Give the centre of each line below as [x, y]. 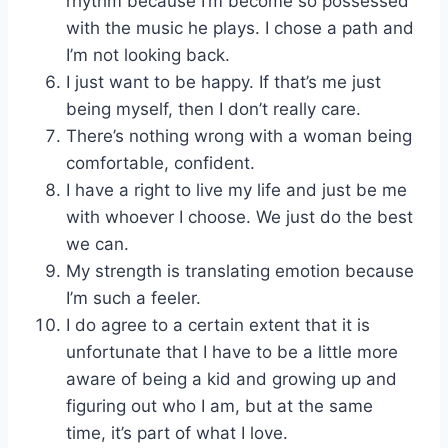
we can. [97, 244]
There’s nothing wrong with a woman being [239, 136]
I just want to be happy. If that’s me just [223, 82]
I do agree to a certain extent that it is [218, 325]
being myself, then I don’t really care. [213, 109]
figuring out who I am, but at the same [219, 406]
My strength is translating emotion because [240, 271]
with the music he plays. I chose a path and [240, 28]
